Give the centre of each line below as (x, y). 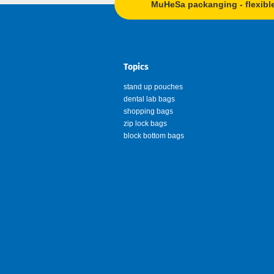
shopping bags (148, 111)
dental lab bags (149, 99)
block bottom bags (154, 136)
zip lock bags (145, 124)
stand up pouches (153, 87)
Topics (136, 67)
